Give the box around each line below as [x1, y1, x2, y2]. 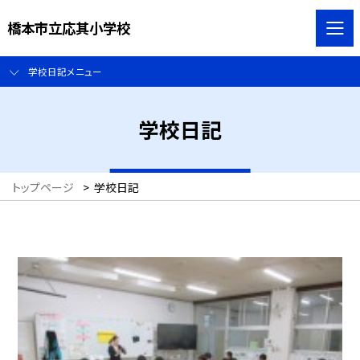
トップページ [12, 179, 74, 196]
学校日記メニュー [27, 64, 102, 79]
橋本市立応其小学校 [6, 17, 130, 38]
